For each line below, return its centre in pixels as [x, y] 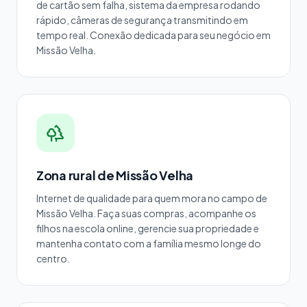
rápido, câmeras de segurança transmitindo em [142, 20]
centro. [53, 258]
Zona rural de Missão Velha [115, 175]
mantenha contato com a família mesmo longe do [149, 243]
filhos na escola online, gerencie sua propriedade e [148, 228]
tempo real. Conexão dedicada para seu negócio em [153, 35]
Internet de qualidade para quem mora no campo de [152, 198]
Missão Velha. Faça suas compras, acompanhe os [146, 213]
